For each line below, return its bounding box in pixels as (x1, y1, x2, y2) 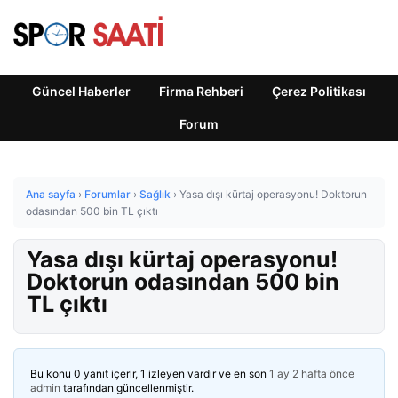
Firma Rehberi (159, 84, 243, 99)
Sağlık (139, 187, 171, 201)
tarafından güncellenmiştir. (60, 381, 194, 394)
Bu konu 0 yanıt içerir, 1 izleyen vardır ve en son (30, 367, 269, 380)
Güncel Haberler (32, 84, 131, 99)
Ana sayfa (26, 187, 76, 201)
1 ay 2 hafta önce (269, 367, 354, 380)
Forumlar (84, 187, 131, 201)
